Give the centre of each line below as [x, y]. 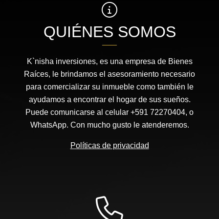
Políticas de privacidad [109, 146]
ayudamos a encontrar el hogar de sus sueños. [109, 100]
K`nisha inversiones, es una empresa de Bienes [109, 62]
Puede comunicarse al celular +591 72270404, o [109, 112]
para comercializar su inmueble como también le [109, 87]
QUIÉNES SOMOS [109, 32]
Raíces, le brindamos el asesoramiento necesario [109, 74]
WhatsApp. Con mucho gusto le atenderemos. [109, 125]
